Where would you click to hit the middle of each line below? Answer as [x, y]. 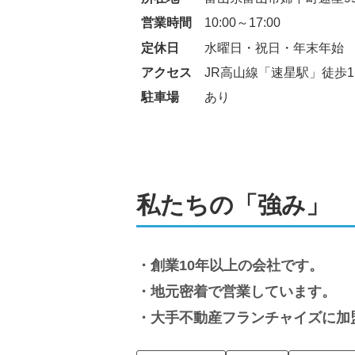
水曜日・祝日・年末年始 [275, 48]
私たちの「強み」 [233, 205]
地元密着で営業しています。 [243, 292]
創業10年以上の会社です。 [237, 266]
